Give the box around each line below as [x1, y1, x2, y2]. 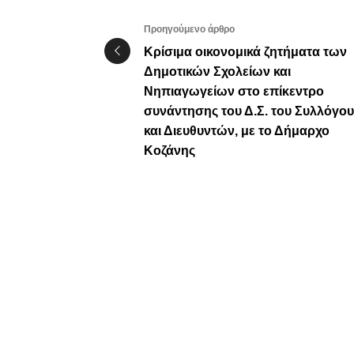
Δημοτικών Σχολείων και [144, 65, 291, 79]
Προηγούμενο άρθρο [144, 24, 235, 36]
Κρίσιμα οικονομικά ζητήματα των [144, 45, 347, 59]
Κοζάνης [144, 144, 195, 158]
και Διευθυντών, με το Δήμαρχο [144, 124, 330, 138]
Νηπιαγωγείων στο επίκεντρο [144, 85, 324, 99]
